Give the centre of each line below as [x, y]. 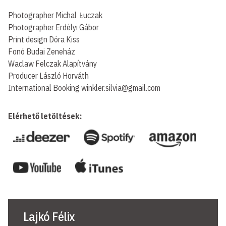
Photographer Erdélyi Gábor [53, 27]
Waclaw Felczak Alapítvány [52, 64]
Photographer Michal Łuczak [55, 15]
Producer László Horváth [48, 76]
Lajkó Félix [49, 216]
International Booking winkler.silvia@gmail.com [84, 88]
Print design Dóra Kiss [44, 39]
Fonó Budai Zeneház [42, 51]
